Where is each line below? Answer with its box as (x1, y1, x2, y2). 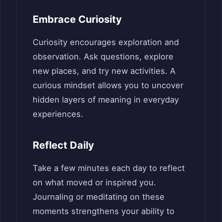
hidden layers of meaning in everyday (33, 94, 179, 105)
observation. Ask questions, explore (33, 51, 173, 61)
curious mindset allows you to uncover (33, 80, 183, 90)
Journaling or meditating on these (33, 191, 165, 202)
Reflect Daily (33, 139, 94, 151)
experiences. (33, 109, 83, 119)
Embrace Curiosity (33, 13, 122, 25)
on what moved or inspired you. (33, 177, 156, 187)
